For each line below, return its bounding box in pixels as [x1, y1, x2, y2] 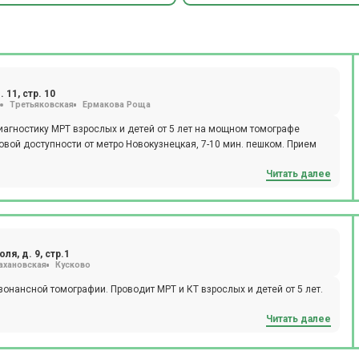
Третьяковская [9, 99, 74, 110]
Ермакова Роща [82, 99, 151, 110]
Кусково [54, 260, 91, 270]
